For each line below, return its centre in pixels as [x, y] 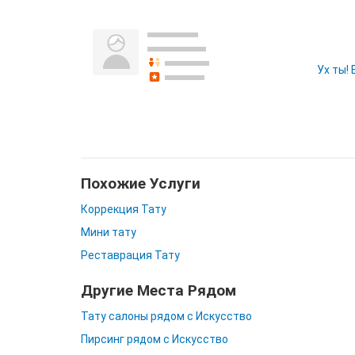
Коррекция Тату [124, 209]
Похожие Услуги [141, 183]
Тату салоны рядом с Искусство [166, 316]
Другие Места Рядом [158, 290]
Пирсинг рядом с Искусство [155, 339]
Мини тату [109, 232]
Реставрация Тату [130, 255]
